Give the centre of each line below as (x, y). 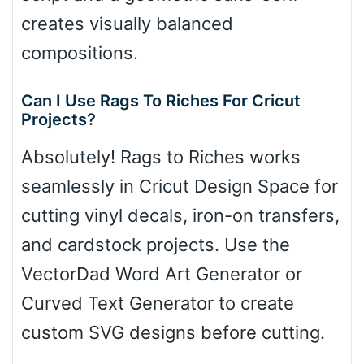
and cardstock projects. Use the (156, 245)
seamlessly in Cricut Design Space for (180, 186)
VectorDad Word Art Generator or (162, 274)
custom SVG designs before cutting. (173, 333)
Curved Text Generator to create (158, 303)
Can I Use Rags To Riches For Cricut (161, 101)
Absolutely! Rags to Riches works (161, 157)
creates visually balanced (127, 24)
